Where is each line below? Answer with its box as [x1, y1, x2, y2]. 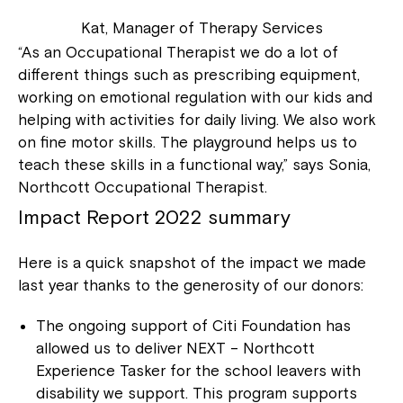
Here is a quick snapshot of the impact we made [18, 254, 366, 273]
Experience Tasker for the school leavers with [36, 362, 361, 381]
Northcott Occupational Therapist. [18, 178, 267, 197]
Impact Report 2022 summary [18, 205, 291, 229]
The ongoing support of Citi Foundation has [36, 317, 351, 336]
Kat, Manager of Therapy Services [80, 19, 323, 38]
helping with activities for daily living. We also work [18, 111, 376, 130]
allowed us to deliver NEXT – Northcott [36, 339, 315, 358]
